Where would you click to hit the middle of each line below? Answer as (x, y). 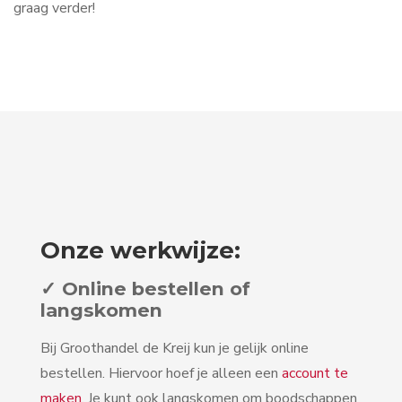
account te (315, 373)
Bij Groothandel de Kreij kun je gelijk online (175, 348)
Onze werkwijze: (140, 249)
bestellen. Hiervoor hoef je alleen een (161, 373)
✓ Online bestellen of (145, 288)
